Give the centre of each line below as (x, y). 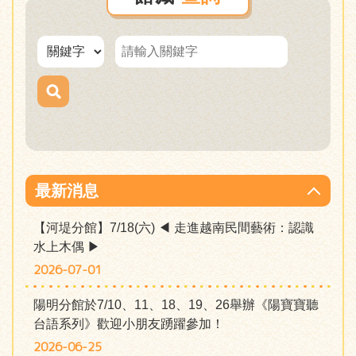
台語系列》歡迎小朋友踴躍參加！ (129, 324)
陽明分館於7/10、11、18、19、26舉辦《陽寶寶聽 (176, 305)
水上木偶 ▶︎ (67, 247)
